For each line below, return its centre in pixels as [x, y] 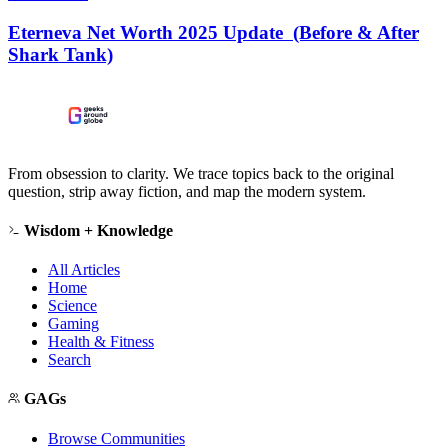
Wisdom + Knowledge [96, 230]
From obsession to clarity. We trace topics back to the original [201, 173]
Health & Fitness [101, 342]
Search [69, 360]
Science [72, 306]
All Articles [84, 270]
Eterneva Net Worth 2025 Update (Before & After [213, 32]
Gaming [73, 324]
